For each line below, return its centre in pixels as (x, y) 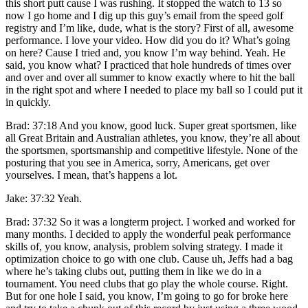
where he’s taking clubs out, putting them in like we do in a (133, 271)
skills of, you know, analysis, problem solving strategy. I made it (144, 246)
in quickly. (28, 102)
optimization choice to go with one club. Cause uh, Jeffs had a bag (149, 258)
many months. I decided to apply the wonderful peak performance (148, 234)
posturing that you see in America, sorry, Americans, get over (137, 162)
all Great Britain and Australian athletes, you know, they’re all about (153, 137)
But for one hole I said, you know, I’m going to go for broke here (147, 296)
